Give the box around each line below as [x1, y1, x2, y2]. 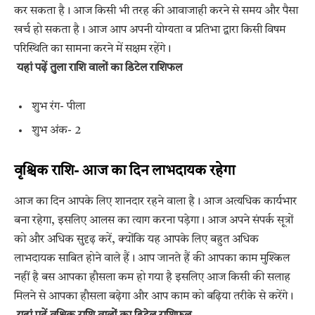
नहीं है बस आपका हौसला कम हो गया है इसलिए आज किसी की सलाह [14, 272, 290, 284]
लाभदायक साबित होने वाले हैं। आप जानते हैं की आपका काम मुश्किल [14, 253, 290, 265]
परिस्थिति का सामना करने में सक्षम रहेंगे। [14, 44, 171, 56]
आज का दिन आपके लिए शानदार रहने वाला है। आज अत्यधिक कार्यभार [14, 196, 297, 208]
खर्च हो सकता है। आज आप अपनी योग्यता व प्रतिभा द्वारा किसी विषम [14, 25, 285, 37]
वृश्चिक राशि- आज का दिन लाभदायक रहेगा [14, 163, 235, 179]
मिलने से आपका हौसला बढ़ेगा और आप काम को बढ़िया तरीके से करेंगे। [14, 291, 293, 303]
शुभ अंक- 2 [32, 125, 81, 137]
